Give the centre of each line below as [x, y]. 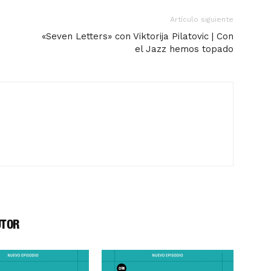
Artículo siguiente [202, 19]
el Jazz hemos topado [184, 49]
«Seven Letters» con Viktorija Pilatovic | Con [138, 36]
